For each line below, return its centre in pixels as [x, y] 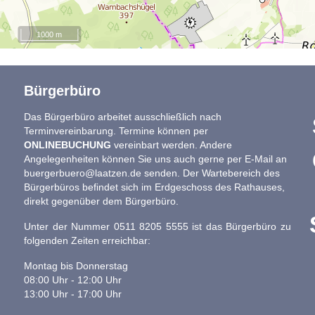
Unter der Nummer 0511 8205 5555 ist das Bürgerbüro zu [157, 227]
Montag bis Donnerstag [76, 266]
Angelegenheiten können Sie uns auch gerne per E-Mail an [155, 160]
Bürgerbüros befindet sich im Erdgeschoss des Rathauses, [154, 188]
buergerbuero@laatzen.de [82, 174]
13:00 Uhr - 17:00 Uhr [72, 295]
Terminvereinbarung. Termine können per [116, 131]
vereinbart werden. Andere [173, 146]
